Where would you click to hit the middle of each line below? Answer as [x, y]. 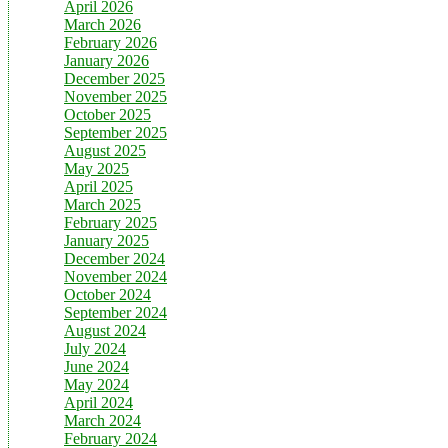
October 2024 [107, 294]
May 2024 [96, 384]
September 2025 [115, 132]
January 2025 [106, 240]
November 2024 [115, 276]
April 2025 [98, 186]
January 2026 [106, 60]
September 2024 [115, 312]
